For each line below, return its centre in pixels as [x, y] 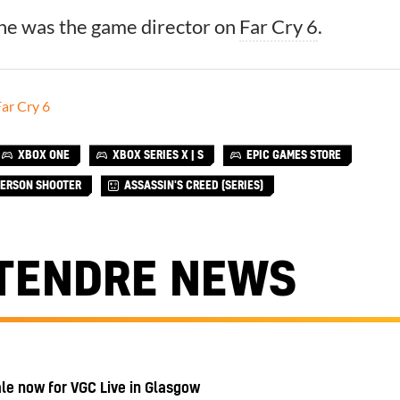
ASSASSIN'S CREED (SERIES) [194, 186]
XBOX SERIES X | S [158, 156]
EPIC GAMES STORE [294, 156]
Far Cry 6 [279, 27]
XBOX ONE [44, 156]
